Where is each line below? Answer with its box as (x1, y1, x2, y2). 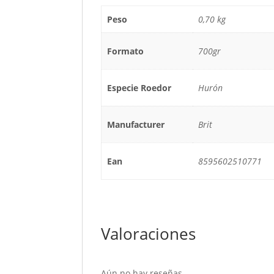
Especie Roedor (106, 82, 171, 94)
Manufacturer (106, 119, 165, 131)
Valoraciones (101, 223, 196, 245)
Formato (106, 45, 144, 57)
